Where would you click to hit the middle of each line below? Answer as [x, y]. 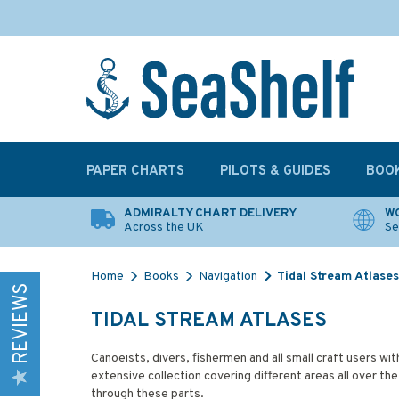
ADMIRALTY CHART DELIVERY [210, 213]
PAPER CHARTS [135, 171]
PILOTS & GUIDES [275, 171]
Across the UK [164, 228]
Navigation [228, 277]
